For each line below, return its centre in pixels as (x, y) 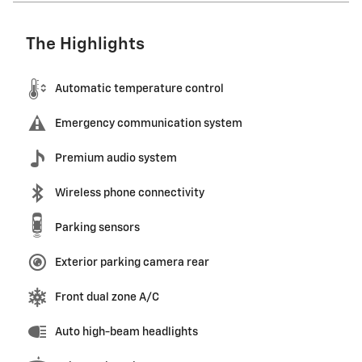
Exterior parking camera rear (132, 262)
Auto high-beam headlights (126, 332)
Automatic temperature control (139, 88)
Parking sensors (97, 227)
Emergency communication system (149, 123)
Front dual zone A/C (107, 297)
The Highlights (85, 44)
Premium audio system (116, 158)
